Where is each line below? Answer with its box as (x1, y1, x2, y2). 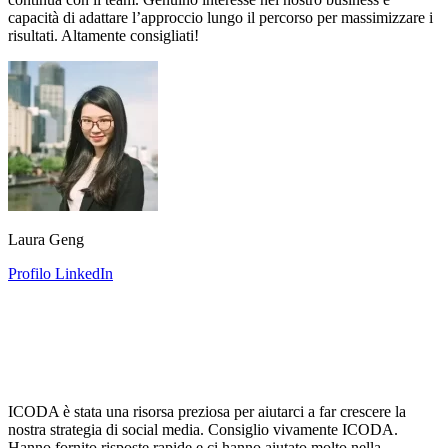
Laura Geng (8, 230, 84, 248)
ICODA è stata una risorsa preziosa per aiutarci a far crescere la (8, 402, 406, 420)
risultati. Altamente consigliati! (8, 26, 199, 44)
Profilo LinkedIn (8, 264, 113, 282)
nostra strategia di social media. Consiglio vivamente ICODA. (8, 420, 398, 438)
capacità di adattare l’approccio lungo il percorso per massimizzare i (8, 8, 433, 26)
